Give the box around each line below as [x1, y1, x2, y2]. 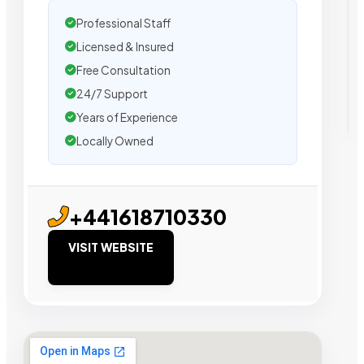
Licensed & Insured [76, 40, 174, 54]
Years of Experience [76, 110, 178, 125]
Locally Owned [76, 134, 154, 149]
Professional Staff [76, 16, 171, 31]
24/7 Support [76, 87, 148, 102]
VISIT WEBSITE [68, 240, 154, 255]
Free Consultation [76, 63, 171, 78]
